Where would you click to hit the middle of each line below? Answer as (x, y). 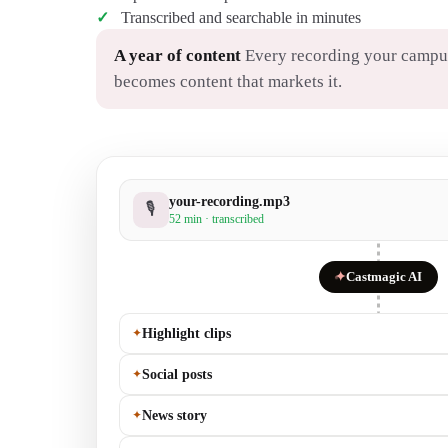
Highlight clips (186, 334)
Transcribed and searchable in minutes (240, 17)
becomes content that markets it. (227, 81)
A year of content (177, 55)
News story (174, 415)
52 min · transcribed (217, 219)
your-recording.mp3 (230, 202)
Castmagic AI (383, 276)
